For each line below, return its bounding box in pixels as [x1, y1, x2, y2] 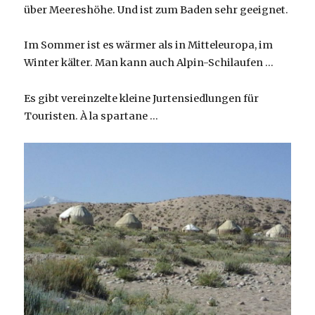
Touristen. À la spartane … [24, 109, 159, 122]
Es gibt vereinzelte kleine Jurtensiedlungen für [24, 91, 259, 105]
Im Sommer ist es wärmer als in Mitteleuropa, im [24, 39, 274, 52]
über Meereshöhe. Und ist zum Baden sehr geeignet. [24, 4, 289, 17]
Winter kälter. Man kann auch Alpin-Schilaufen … [24, 56, 274, 70]
